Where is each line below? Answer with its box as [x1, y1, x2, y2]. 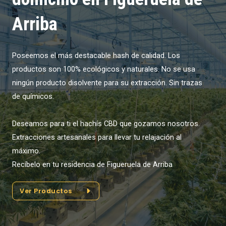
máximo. [12, 146, 40, 156]
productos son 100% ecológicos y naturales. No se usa [12, 65, 195, 74]
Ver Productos [20, 186, 72, 195]
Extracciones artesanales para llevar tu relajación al [12, 133, 182, 142]
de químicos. [12, 92, 54, 101]
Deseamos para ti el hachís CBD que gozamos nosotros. [12, 119, 200, 129]
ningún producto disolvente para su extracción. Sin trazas [12, 78, 202, 88]
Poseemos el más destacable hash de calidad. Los [12, 51, 180, 61]
